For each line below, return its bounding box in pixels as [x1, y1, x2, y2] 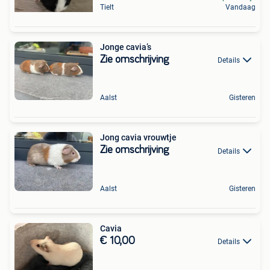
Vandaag [225, 3, 256, 11]
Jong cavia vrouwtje [100, 133, 177, 143]
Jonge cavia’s [100, 42, 151, 52]
